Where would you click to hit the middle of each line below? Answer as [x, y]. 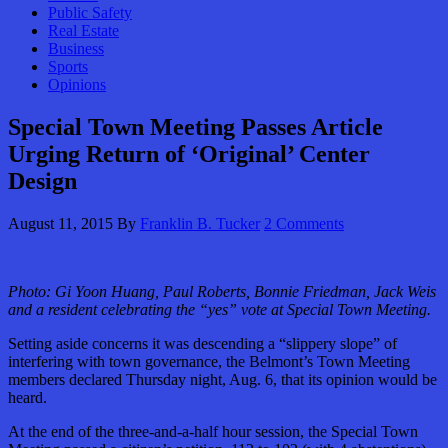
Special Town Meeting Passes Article [195, 127]
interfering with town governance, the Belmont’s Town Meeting [209, 362]
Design [42, 181]
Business [76, 49]
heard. [27, 398]
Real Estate [83, 31]
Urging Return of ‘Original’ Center [189, 154]
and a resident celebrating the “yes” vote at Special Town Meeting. [221, 310]
